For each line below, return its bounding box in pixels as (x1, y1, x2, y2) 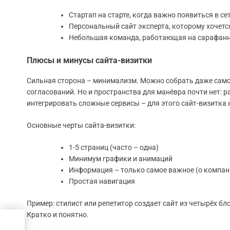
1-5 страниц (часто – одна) (69, 143, 159, 152)
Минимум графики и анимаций (69, 155, 172, 163)
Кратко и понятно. (27, 210, 89, 219)
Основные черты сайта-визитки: (27, 121, 136, 130)
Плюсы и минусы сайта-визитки (27, 55, 152, 66)
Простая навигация (69, 177, 135, 186)
